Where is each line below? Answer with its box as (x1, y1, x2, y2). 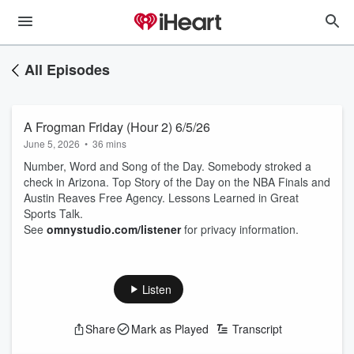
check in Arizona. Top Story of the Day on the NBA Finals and (24, 174, 330, 190)
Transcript (232, 321, 282, 337)
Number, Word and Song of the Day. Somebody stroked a (24, 158, 311, 174)
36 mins (92, 137, 126, 150)
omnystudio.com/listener (47, 221, 181, 237)
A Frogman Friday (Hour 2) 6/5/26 (24, 118, 210, 136)
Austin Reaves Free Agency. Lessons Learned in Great (24, 190, 299, 205)
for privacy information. (181, 221, 299, 237)
